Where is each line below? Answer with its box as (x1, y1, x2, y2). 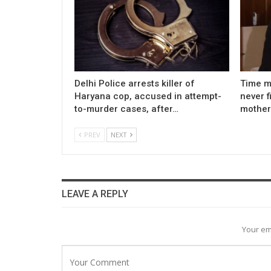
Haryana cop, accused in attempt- (74, 90, 221, 102)
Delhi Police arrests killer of (74, 77, 195, 89)
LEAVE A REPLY (62, 188, 128, 200)
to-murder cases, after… (74, 103, 178, 114)
